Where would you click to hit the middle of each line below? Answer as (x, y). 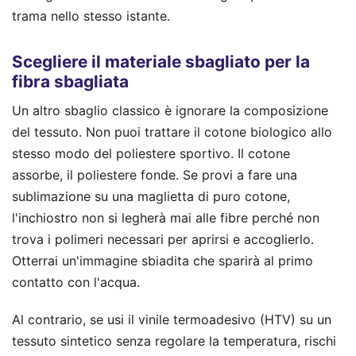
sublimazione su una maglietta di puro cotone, (151, 196)
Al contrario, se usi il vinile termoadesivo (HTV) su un (172, 319)
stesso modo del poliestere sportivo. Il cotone (151, 153)
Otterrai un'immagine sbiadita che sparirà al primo (163, 260)
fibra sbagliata (70, 82)
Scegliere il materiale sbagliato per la (161, 62)
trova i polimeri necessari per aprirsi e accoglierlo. (163, 239)
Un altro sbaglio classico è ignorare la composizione (170, 110)
